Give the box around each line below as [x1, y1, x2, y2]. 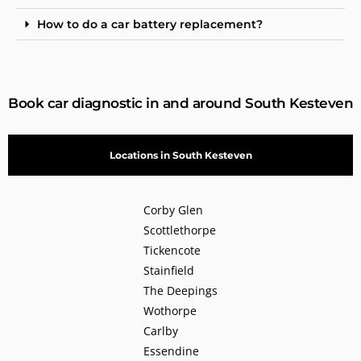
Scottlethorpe [143, 222, 216, 238]
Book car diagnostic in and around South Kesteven [8, 94, 353, 111]
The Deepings [143, 282, 218, 298]
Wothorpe [143, 302, 197, 318]
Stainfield [143, 262, 194, 278]
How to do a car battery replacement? [37, 16, 263, 31]
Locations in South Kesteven [109, 148, 252, 161]
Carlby [143, 322, 178, 338]
